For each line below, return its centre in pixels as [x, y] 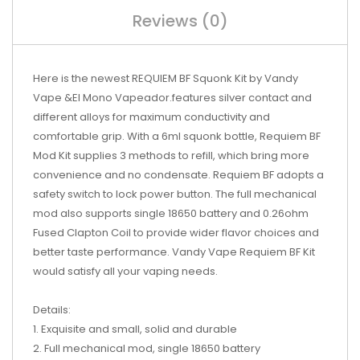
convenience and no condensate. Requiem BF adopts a [178, 174]
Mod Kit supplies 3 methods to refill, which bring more [171, 155]
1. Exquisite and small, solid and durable [135, 329]
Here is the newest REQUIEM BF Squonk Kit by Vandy [166, 78]
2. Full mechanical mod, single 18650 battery [147, 348]
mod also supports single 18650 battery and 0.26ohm [171, 213]
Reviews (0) [180, 20]
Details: [52, 309]
